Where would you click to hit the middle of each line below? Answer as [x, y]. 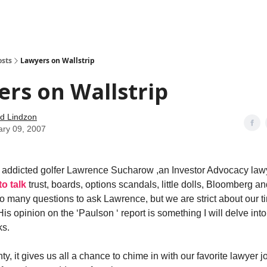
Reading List [155, 18]
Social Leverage [57, 18]
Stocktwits [109, 18]
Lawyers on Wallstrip [58, 60]
